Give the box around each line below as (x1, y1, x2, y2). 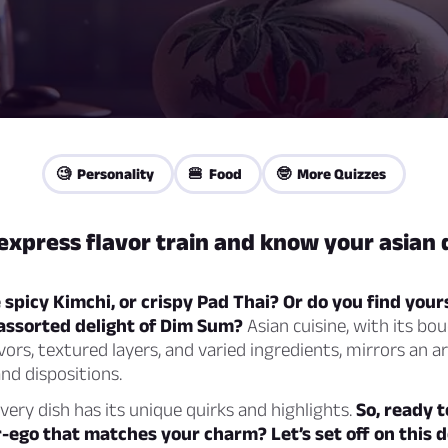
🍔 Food (188, 165, 242, 182)
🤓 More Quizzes (276, 165, 386, 182)
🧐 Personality (56, 165, 154, 182)
